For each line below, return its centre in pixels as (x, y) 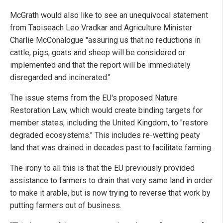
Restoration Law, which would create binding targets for (106, 110)
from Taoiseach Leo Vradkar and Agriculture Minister (101, 27)
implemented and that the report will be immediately (100, 65)
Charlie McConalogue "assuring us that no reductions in (105, 40)
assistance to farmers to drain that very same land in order (111, 180)
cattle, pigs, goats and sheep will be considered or (98, 52)
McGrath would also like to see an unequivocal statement (109, 15)
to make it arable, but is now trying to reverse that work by (110, 193)
